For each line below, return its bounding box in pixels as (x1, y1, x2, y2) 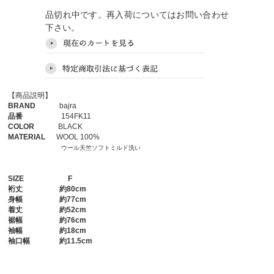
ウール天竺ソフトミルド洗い (61, 144, 141, 151)
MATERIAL (8, 133, 46, 141)
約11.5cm (30, 237, 93, 245)
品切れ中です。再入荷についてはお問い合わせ (45, 10, 229, 20)
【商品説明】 (8, 91, 53, 100)
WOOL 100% (45, 133, 100, 141)
